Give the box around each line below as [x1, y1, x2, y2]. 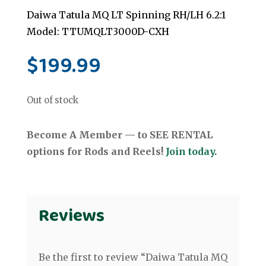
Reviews [38, 202, 104, 231]
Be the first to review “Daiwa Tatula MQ [38, 251, 227, 264]
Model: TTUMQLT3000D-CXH [26, 26, 169, 38]
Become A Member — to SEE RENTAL [26, 129, 213, 141]
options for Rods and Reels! [26, 145, 166, 158]
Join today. [165, 145, 217, 158]
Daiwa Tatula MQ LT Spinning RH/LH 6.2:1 [26, 9, 226, 21]
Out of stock [26, 95, 78, 106]
